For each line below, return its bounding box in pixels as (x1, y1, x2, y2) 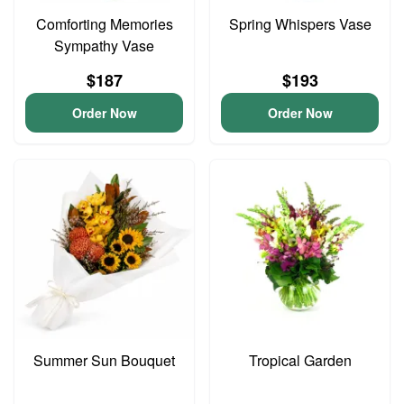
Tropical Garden (248, 350, 352, 371)
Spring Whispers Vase (228, 14, 372, 34)
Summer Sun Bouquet (33, 350, 175, 371)
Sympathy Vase (54, 35, 154, 56)
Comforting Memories (35, 14, 173, 34)
